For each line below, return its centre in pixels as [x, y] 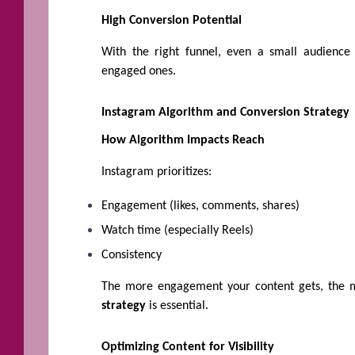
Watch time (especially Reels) [177, 231]
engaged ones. [139, 72]
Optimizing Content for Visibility [188, 347]
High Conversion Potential [172, 21]
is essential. [179, 306]
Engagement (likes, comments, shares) [200, 206]
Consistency [132, 256]
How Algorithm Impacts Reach [183, 141]
